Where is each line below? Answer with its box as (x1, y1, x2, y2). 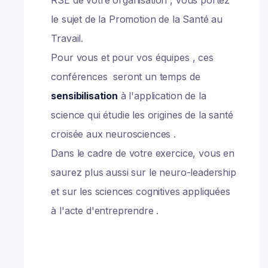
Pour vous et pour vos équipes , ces (51, 51, 214, 63)
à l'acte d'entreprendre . (51, 205, 159, 217)
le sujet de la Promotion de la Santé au (51, 13, 223, 25)
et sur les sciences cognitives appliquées (51, 185, 230, 197)
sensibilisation (51, 90, 118, 102)
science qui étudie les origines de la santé (51, 109, 233, 121)
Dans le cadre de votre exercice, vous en (51, 147, 234, 159)
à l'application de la (117, 90, 206, 102)
